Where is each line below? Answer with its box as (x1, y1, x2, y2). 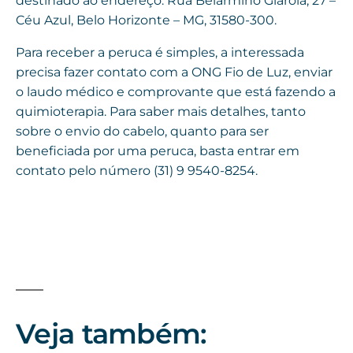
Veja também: (16, 317, 207, 351)
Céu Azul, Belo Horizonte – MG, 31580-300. (16, 13, 277, 28)
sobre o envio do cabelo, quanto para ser (16, 124, 269, 139)
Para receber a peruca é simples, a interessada (16, 45, 304, 61)
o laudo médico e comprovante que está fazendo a (16, 84, 336, 100)
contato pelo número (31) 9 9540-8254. (16, 163, 258, 179)
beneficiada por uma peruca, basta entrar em (16, 143, 299, 159)
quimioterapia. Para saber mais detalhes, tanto (16, 104, 306, 120)
